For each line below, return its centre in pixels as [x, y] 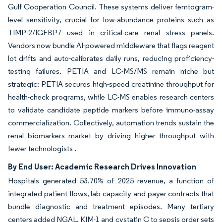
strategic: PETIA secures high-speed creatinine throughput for [111, 84]
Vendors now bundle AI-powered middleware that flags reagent [111, 46]
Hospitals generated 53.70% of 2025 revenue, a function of [111, 181]
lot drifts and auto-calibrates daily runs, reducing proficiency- [111, 58]
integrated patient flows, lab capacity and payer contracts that [111, 194]
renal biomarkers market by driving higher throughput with [111, 136]
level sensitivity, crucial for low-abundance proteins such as [111, 20]
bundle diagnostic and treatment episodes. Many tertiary [111, 207]
